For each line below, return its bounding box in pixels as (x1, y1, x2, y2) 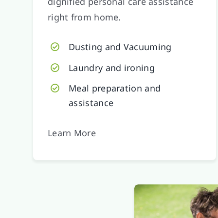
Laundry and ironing (69, 61, 155, 73)
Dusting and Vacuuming (69, 40, 172, 53)
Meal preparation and (69, 82, 161, 94)
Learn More (47, 127, 96, 139)
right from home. (47, 11, 121, 23)
